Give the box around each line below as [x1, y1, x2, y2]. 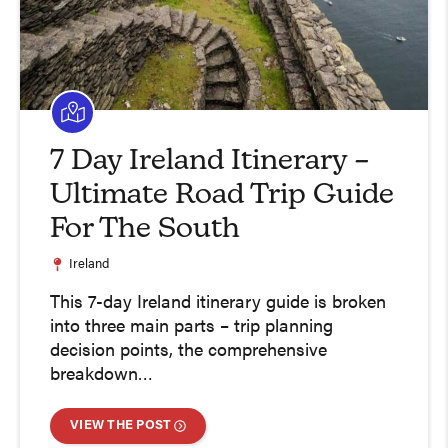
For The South [50, 214, 240, 244]
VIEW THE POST [70, 418, 172, 432]
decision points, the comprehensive [50, 342, 327, 360]
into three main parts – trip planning [50, 318, 333, 336]
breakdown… [50, 366, 153, 384]
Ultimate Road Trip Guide [50, 180, 394, 210]
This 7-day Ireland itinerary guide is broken [50, 294, 386, 312]
